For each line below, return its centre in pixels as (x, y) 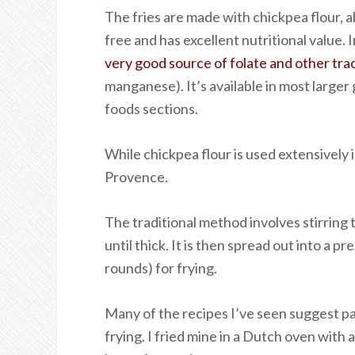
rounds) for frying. (161, 268)
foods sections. (151, 109)
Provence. (136, 177)
